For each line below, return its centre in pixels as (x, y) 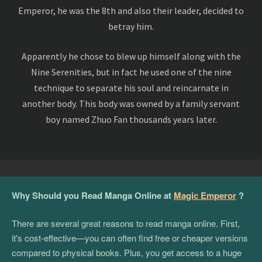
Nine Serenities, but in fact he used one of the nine (131, 72)
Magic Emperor (205, 195)
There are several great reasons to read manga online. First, (126, 223)
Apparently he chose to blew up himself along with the (131, 56)
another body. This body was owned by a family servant (131, 103)
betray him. (131, 26)
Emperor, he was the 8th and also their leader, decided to (131, 10)
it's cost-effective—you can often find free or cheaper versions (130, 238)
